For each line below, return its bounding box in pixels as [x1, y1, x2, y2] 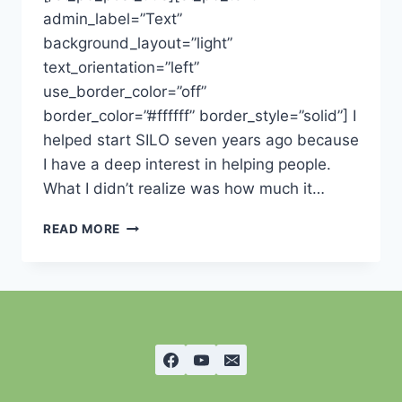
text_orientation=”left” [43, 57, 199, 76]
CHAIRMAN [119, 310, 192, 326]
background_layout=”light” [43, 33, 232, 52]
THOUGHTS [119, 254, 195, 269]
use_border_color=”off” [43, 82, 206, 100]
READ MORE [43, 221, 121, 236]
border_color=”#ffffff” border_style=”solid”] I [43, 106, 356, 125]
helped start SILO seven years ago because [43, 130, 359, 149]
